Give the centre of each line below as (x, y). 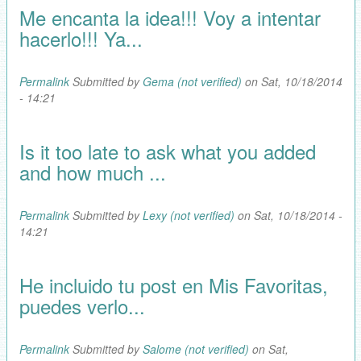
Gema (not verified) (192, 81)
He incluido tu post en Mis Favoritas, (173, 284)
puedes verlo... (82, 305)
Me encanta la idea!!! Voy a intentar (170, 17)
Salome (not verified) (195, 349)
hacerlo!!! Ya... (81, 38)
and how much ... (92, 172)
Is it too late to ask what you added (167, 151)
